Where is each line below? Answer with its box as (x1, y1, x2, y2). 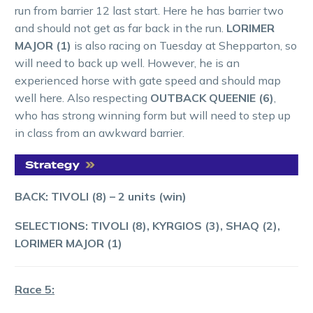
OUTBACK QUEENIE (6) (150, 91, 274, 105)
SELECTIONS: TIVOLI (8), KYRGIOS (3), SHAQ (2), (15, 219, 280, 233)
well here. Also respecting (15, 91, 150, 105)
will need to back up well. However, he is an (15, 56, 240, 71)
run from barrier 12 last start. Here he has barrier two (15, 3, 284, 18)
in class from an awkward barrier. (15, 126, 184, 140)
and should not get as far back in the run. (15, 21, 226, 36)
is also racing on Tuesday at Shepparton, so (71, 38, 297, 53)
